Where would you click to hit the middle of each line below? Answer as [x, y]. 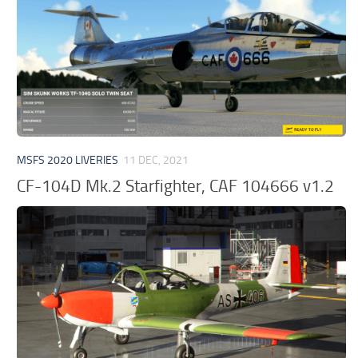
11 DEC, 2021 [156, 160]
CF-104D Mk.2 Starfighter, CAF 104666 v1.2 [176, 186]
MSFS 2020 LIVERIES [68, 160]
